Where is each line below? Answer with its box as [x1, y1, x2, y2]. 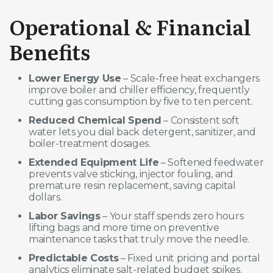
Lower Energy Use [29, 72, 121, 84]
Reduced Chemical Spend [29, 114, 161, 126]
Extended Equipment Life [29, 156, 159, 168]
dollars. [29, 191, 62, 203]
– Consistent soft [161, 114, 239, 126]
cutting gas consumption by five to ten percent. [29, 95, 253, 107]
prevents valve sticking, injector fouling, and [29, 168, 233, 180]
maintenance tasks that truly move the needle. [29, 233, 250, 245]
